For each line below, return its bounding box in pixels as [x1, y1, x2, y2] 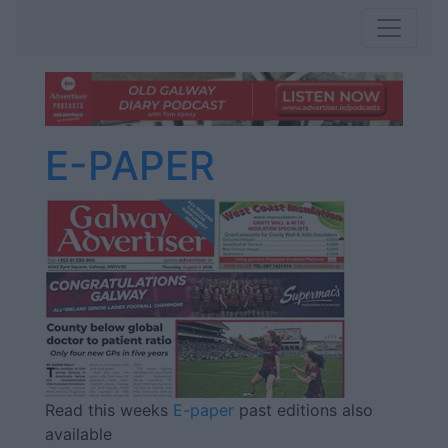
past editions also [234, 400, 373, 421]
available [45, 424, 112, 445]
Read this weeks [45, 400, 173, 421]
